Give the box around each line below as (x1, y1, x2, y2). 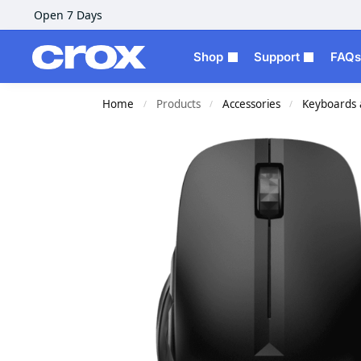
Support (254, 49, 300, 64)
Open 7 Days (33, 7, 102, 23)
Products (156, 97, 201, 111)
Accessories (222, 97, 280, 111)
